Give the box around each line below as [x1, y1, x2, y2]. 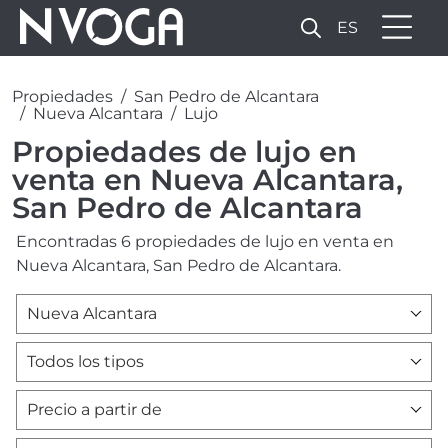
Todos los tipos [27, 351, 144, 371]
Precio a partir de [27, 399, 162, 419]
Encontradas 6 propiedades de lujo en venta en [16, 231, 394, 251]
